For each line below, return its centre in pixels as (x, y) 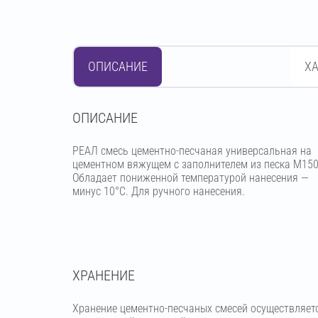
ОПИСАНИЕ (118, 66)
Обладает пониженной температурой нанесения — (191, 178)
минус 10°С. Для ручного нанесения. (159, 191)
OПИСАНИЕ (105, 118)
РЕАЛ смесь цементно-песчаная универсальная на (192, 151)
